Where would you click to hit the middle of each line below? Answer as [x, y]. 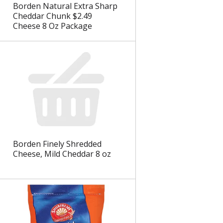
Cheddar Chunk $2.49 [52, 16]
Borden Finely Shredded [57, 144]
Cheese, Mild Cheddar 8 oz [62, 154]
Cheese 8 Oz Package [52, 26]
